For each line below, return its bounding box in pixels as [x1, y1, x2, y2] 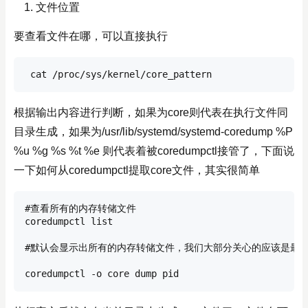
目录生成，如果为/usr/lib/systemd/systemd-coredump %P [14, 126, 293, 137]
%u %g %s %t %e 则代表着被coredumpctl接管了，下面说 [14, 145, 294, 157]
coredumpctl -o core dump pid [25, 268, 179, 279]
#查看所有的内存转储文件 [25, 203, 136, 214]
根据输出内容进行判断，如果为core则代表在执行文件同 [14, 107, 288, 118]
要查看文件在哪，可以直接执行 [14, 30, 168, 42]
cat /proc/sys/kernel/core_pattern [25, 69, 212, 80]
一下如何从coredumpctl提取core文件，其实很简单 [14, 164, 260, 176]
